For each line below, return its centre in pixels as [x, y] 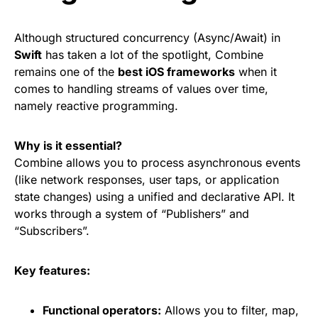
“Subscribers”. [52, 231]
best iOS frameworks [176, 72]
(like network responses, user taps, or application [147, 180]
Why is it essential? [68, 146]
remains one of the [66, 72]
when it [256, 72]
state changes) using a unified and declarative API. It [154, 197]
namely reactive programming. [96, 106]
